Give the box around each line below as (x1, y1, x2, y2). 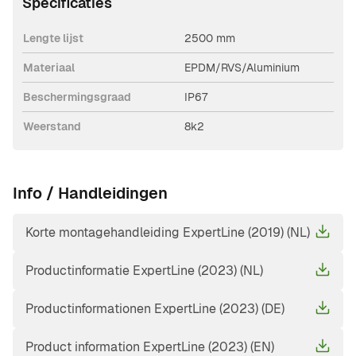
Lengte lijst (23, 31, 83, 46)
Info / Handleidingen (13, 183, 168, 204)
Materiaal (23, 60, 75, 75)
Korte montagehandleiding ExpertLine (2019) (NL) (25, 224, 310, 242)
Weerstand (23, 119, 81, 134)
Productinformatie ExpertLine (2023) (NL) (25, 262, 263, 280)
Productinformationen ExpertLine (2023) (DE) (25, 300, 284, 318)
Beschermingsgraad (23, 90, 131, 105)
